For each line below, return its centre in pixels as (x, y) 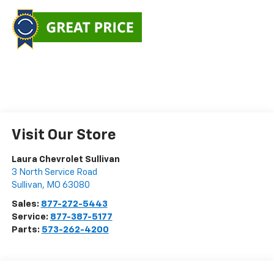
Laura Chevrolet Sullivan (65, 160)
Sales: (26, 204)
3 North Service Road (54, 172)
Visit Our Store (64, 135)
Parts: (26, 230)
